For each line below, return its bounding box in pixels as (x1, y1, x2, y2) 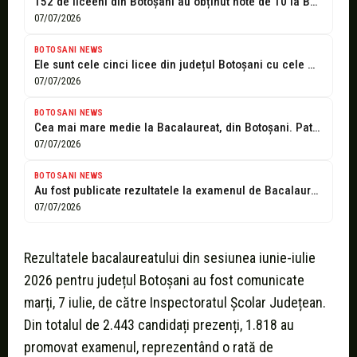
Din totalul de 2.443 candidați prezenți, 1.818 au (24, 316, 294, 334)
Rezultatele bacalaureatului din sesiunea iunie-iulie (24, 249, 316, 267)
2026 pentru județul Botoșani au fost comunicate (24, 272, 304, 289)
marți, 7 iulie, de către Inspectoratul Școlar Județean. (24, 294, 326, 312)
